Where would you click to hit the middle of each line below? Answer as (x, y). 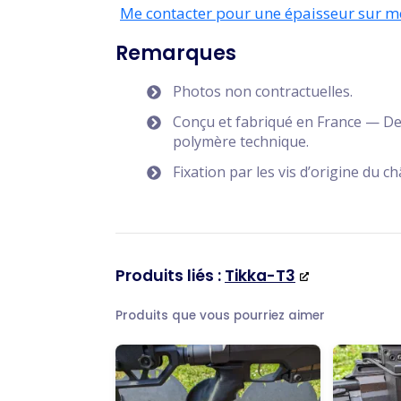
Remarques (176, 53)
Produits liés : (170, 276)
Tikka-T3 (260, 276)
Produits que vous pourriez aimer (220, 316)
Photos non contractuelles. (263, 91)
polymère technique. (241, 141)
